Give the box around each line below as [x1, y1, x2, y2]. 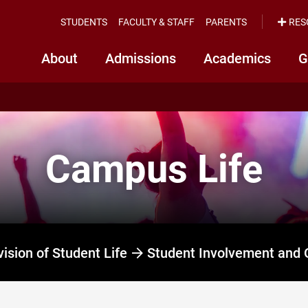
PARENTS [206, 14, 247, 28]
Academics [203, 49, 271, 67]
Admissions [105, 49, 176, 67]
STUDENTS [60, 14, 107, 28]
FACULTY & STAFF [118, 14, 195, 28]
